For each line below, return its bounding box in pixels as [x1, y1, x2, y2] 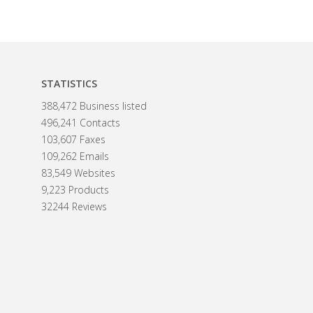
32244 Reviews [41, 200, 107, 213]
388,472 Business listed [41, 99, 147, 112]
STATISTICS [41, 77, 97, 90]
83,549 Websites [41, 166, 115, 180]
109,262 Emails [41, 150, 109, 163]
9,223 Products [41, 183, 109, 196]
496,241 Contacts [41, 116, 120, 129]
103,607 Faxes [41, 133, 105, 146]
